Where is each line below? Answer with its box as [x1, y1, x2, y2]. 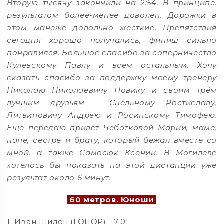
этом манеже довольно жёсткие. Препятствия [7, 23, 217, 33]
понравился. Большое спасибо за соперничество [7, 48, 217, 58]
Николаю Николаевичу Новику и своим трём [7, 85, 217, 95]
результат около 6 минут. [7, 173, 111, 183]
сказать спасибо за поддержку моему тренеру [7, 73, 217, 83]
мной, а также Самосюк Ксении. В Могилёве [7, 148, 217, 158]
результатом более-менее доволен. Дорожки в [7, 10, 217, 20]
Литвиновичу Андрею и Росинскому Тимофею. [7, 110, 217, 120]
